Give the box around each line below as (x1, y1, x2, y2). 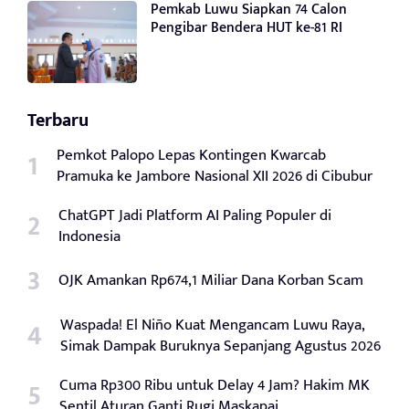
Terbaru (27, 104, 89, 136)
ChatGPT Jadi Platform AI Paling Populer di (58, 202, 331, 228)
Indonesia (58, 223, 121, 249)
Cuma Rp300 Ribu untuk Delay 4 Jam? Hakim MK (59, 372, 370, 398)
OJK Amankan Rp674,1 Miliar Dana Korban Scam (58, 267, 363, 293)
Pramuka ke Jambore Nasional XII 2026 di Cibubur (57, 163, 372, 189)
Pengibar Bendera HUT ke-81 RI (151, 15, 342, 40)
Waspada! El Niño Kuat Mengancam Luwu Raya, (60, 311, 364, 338)
